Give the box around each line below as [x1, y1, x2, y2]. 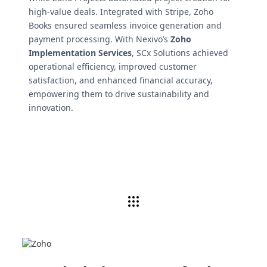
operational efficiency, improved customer [29, 60, 197, 72]
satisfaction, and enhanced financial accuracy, [29, 74, 213, 86]
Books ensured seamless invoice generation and [29, 19, 222, 31]
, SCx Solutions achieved [132, 46, 228, 58]
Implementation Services [29, 46, 132, 58]
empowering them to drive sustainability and [29, 88, 209, 100]
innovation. [29, 101, 73, 113]
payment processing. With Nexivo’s [29, 33, 170, 45]
